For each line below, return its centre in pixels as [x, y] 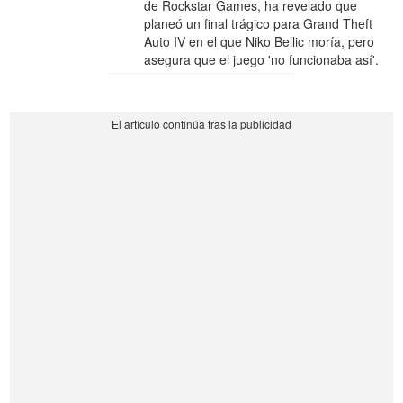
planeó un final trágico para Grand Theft [259, 23]
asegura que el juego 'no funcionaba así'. [262, 59]
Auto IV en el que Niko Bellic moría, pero [260, 41]
